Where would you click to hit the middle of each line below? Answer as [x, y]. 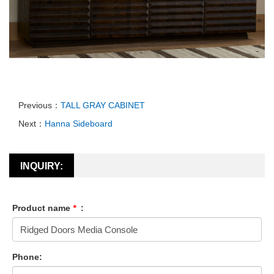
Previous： [39, 105]
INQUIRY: [42, 166]
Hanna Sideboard [79, 124]
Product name [43, 208]
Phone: [27, 257]
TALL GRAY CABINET [103, 105]
